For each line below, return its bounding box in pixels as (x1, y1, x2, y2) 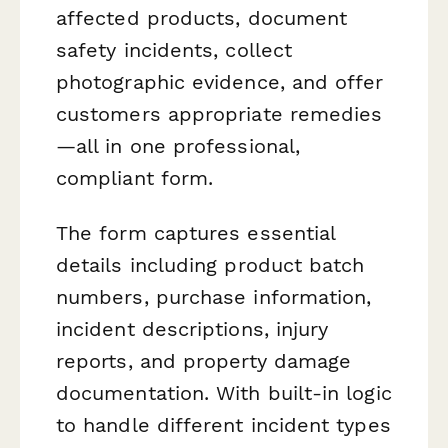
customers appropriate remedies (56, 101, 383, 126)
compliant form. (56, 165, 214, 190)
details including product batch (56, 252, 365, 277)
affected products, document (56, 5, 348, 30)
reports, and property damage (56, 348, 352, 373)
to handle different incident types (56, 412, 391, 437)
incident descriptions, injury (56, 316, 329, 341)
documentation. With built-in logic (56, 380, 392, 405)
